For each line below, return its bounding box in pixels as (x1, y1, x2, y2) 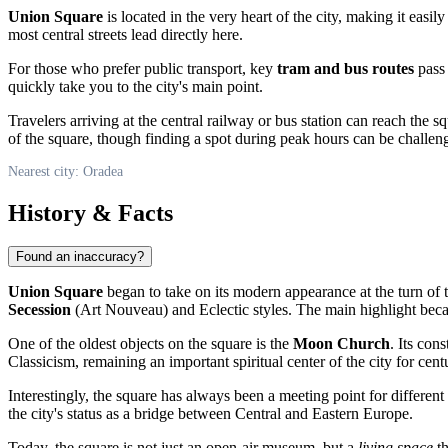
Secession (8, 301, 71, 319)
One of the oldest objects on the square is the (8, 335, 293, 353)
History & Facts (8, 199, 173, 226)
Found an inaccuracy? (16, 249, 144, 265)
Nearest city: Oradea (8, 163, 123, 179)
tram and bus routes (277, 59, 414, 77)
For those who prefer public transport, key (8, 59, 277, 77)
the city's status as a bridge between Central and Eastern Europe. (8, 405, 413, 423)
